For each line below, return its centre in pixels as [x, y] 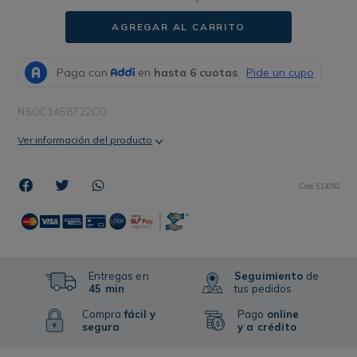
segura [101, 327]
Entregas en [119, 276]
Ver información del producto [85, 140]
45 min [107, 289]
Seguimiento [269, 276]
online [283, 314]
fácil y [140, 314]
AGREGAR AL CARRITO [178, 27]
